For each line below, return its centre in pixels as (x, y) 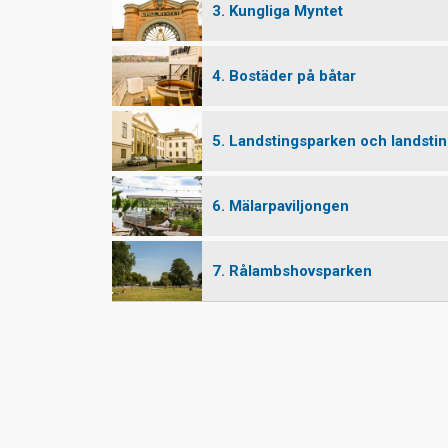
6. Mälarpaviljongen (280, 205)
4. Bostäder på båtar (284, 75)
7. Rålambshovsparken (292, 270)
